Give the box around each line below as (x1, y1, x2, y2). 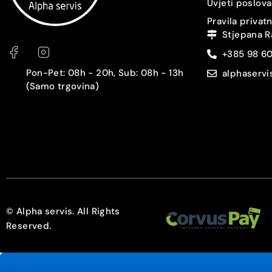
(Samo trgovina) (25, 80, 100, 92)
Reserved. (6, 219, 52, 232)
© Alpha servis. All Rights (6, 205, 120, 217)
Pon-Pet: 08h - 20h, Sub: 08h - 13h (25, 66, 184, 79)
